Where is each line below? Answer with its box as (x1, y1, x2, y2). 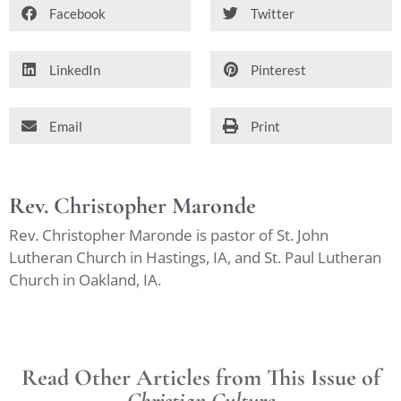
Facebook (49, 4, 106, 21)
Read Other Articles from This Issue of (21, 363, 380, 391)
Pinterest (251, 61, 306, 78)
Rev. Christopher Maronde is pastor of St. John (9, 225, 328, 245)
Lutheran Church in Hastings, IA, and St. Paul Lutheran (9, 247, 381, 268)
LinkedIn (49, 61, 100, 78)
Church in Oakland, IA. (9, 269, 161, 290)
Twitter (251, 4, 294, 21)
